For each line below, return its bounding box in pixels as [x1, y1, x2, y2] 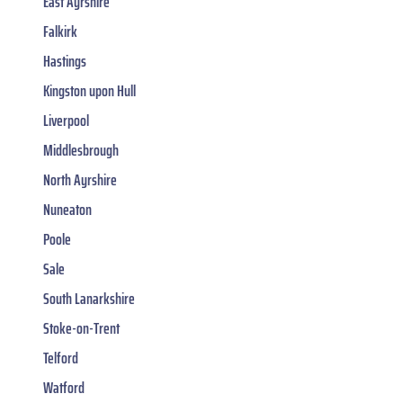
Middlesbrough [43, 137, 119, 163]
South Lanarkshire [43, 285, 135, 311]
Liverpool [43, 107, 89, 133]
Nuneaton [43, 196, 92, 222]
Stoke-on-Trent [43, 315, 120, 341]
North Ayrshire [43, 166, 117, 193]
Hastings [43, 48, 86, 74]
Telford [43, 345, 78, 371]
